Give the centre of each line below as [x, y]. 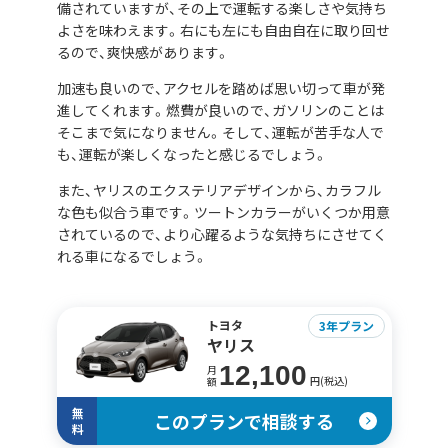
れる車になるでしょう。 [132, 256]
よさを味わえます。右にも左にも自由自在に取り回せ [223, 30]
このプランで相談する [244, 421]
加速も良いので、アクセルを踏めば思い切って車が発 [220, 88]
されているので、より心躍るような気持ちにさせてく [221, 234]
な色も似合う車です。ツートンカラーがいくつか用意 [223, 212]
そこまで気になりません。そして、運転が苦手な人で [220, 132]
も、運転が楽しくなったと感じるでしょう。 [192, 154]
